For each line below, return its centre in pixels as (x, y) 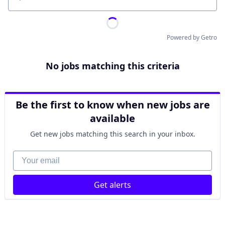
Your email (33, 156)
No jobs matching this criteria (113, 66)
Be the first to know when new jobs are (113, 105)
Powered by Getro (192, 37)
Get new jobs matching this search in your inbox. (113, 134)
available (113, 118)
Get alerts (113, 185)
